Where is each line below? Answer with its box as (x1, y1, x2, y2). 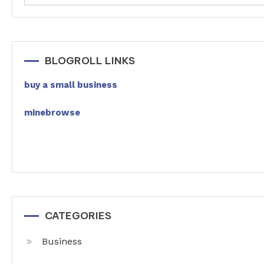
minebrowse (24, 107, 80, 118)
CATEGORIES (45, 209, 111, 222)
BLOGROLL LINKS (45, 54, 135, 67)
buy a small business (24, 79, 117, 90)
